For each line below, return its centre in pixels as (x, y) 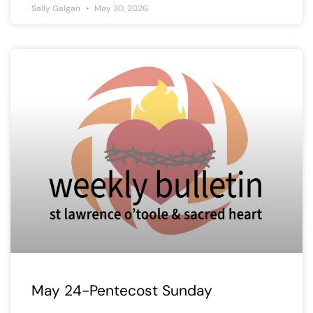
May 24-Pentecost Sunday (122, 291)
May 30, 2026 (120, 8)
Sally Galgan (57, 8)
